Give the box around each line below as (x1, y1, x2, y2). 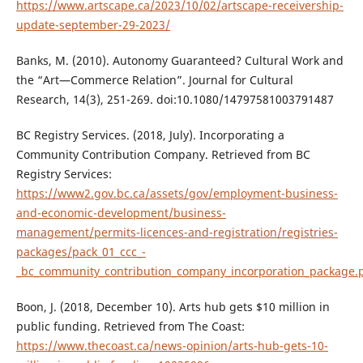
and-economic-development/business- (15, 205, 226, 221)
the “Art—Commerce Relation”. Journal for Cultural (15, 72, 293, 88)
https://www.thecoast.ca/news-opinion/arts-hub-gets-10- (15, 338, 328, 354)
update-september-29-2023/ (15, 17, 170, 33)
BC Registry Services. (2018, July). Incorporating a (15, 127, 284, 143)
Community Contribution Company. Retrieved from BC (15, 147, 310, 163)
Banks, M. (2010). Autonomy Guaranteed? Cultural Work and (15, 53, 344, 69)
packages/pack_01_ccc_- (15, 244, 146, 260)
